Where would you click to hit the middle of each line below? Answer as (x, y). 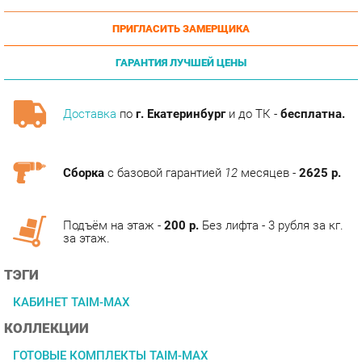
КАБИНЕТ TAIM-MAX (68, 261)
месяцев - (258, 137)
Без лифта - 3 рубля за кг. (261, 187)
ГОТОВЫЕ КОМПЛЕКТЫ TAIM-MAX (106, 312)
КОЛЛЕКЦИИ (44, 286)
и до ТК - (243, 81)
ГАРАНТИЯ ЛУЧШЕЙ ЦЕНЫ (174, 31)
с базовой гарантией (158, 137)
